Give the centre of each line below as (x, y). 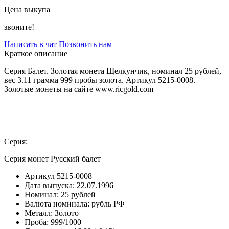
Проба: (37, 222)
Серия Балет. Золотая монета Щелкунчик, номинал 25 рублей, (113, 71)
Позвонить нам (85, 44)
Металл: (39, 213)
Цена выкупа (27, 9)
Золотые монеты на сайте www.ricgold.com (79, 89)
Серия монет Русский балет (52, 158)
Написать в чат (31, 44)
